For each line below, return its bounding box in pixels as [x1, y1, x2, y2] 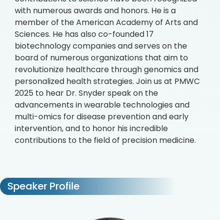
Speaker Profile [5, 179, 80, 193]
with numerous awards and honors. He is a [15, 5, 176, 16]
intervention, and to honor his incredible [15, 123, 168, 134]
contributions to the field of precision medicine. [15, 135, 196, 146]
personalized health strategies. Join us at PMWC [15, 76, 200, 87]
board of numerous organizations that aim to [15, 52, 188, 63]
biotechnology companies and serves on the [15, 40, 187, 52]
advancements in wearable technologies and [15, 99, 190, 110]
